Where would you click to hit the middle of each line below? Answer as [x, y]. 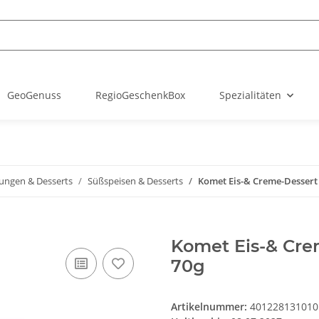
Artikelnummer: [210, 307]
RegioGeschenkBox [140, 95]
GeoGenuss [34, 95]
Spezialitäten [250, 95]
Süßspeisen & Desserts [135, 181]
